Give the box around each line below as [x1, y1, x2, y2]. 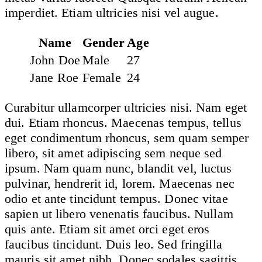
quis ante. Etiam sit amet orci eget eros [5, 221, 210, 236]
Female [82, 70, 121, 85]
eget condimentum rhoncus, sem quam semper [5, 130, 249, 145]
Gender [82, 35, 125, 50]
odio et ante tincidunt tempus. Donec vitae [5, 191, 228, 206]
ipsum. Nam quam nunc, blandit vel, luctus [5, 160, 232, 175]
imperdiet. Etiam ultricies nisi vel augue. [5, 5, 219, 20]
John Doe [30, 52, 80, 67]
